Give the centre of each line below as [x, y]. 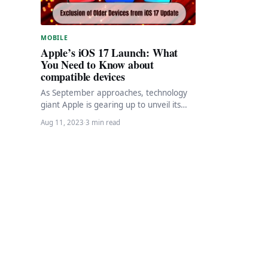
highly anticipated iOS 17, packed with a [116, 116]
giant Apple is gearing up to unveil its [111, 104]
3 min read [103, 122]
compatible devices [83, 76]
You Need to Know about [98, 64]
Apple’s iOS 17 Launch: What [109, 52]
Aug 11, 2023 [62, 122]
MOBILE [54, 37]
